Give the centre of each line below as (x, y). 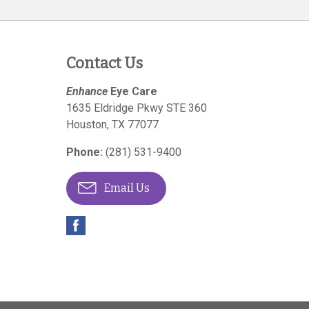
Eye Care (132, 91)
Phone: (84, 152)
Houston (87, 124)
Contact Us (104, 63)
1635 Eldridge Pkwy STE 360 (137, 108)
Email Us (126, 188)
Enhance (87, 91)
